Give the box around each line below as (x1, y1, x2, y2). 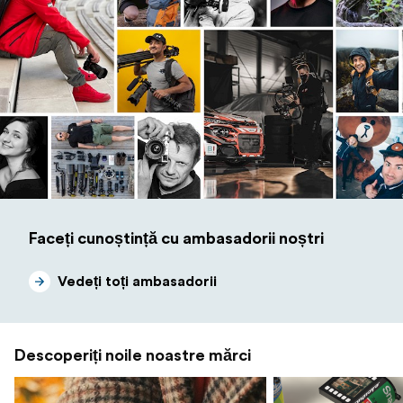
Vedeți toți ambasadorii (58, 273, 217, 289)
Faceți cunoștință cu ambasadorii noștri (29, 229, 324, 246)
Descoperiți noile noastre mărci (14, 346, 251, 363)
